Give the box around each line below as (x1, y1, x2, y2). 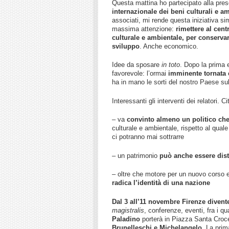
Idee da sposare (112, 61, 159, 68)
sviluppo (112, 42, 140, 50)
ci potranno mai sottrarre (112, 133, 184, 141)
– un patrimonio (112, 151, 159, 159)
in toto (159, 61, 180, 68)
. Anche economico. (140, 42, 198, 50)
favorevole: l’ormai (112, 70, 168, 77)
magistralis (112, 206, 144, 214)
